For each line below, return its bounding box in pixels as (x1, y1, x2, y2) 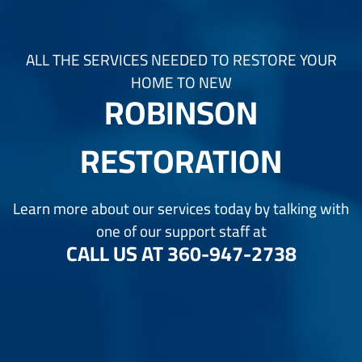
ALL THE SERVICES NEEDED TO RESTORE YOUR (25, 44, 337, 74)
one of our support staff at (95, 217, 267, 246)
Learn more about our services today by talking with (13, 194, 349, 224)
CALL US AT (65, 234, 167, 272)
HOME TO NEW (130, 67, 232, 97)
